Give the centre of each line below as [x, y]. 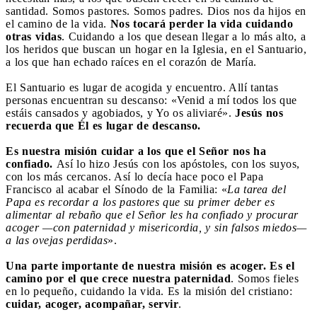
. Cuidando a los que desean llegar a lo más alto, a [184, 36]
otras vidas [34, 36]
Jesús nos [259, 113]
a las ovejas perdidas [57, 240]
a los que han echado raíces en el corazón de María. [131, 62]
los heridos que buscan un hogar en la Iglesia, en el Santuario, [156, 49]
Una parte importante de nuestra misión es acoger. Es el [150, 265]
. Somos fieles [265, 278]
